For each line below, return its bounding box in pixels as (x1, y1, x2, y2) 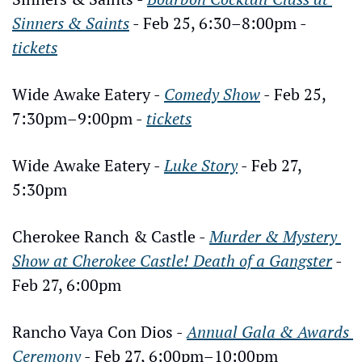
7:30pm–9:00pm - (12, 107, 146, 129)
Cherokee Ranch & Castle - (12, 225, 209, 247)
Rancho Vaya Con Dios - (12, 320, 187, 343)
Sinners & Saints (12, 11, 129, 34)
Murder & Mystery (209, 225, 337, 247)
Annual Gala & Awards (187, 320, 349, 343)
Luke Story (164, 154, 238, 176)
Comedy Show (164, 82, 260, 105)
